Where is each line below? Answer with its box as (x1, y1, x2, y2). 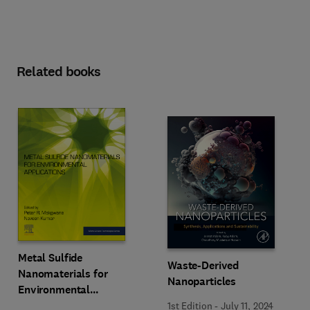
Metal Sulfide (18, 250, 83, 265)
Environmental (18, 282, 91, 297)
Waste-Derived (167, 257, 239, 273)
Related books (17, 62, 101, 81)
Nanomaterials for (18, 266, 108, 281)
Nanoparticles (167, 273, 237, 289)
